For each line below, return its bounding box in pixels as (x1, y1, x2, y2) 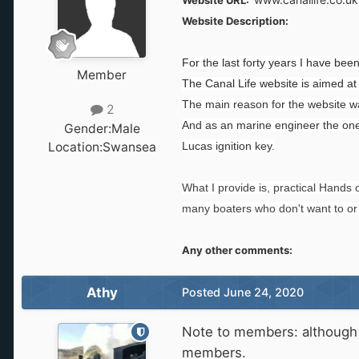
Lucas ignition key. (182, 139, 275, 153)
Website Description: (182, 14, 288, 28)
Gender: (63, 120, 111, 136)
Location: (47, 139, 103, 155)
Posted (182, 285, 224, 300)
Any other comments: (182, 244, 292, 257)
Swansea (102, 139, 156, 155)
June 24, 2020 (224, 285, 304, 300)
